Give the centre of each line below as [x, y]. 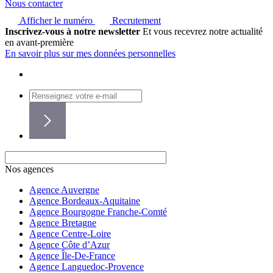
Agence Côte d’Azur [69, 245]
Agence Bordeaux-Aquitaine [85, 201]
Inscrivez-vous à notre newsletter [73, 32]
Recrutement [135, 21]
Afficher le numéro [56, 21]
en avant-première [39, 43]
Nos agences [29, 169]
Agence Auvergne [64, 190]
